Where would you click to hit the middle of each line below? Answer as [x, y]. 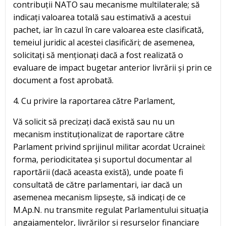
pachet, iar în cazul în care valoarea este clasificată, [108, 30]
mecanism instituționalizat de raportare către [99, 134]
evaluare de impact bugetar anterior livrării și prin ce [112, 68]
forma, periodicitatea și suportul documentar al [102, 160]
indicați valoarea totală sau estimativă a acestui [102, 17]
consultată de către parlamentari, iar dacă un [98, 185]
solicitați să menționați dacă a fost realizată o [98, 55]
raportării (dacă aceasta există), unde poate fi [98, 172]
